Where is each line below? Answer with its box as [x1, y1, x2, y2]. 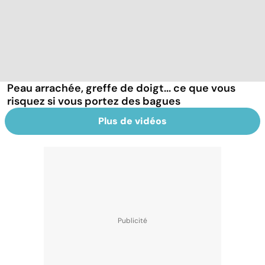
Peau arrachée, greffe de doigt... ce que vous [7, 80, 235, 95]
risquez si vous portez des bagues [7, 93, 180, 108]
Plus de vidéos [98, 114, 167, 127]
